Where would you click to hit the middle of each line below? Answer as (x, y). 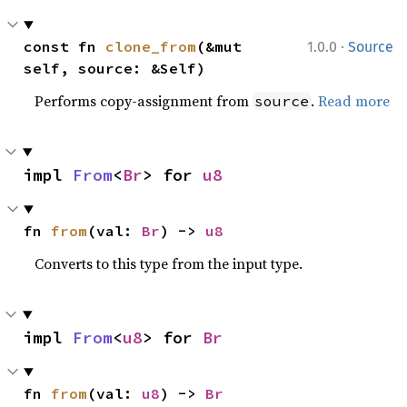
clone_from (151, 46)
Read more (354, 101)
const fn (65, 46)
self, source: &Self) (115, 68)
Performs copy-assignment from (144, 101)
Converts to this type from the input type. (169, 263)
